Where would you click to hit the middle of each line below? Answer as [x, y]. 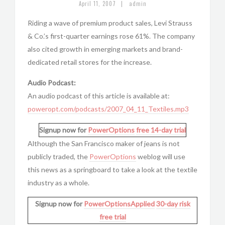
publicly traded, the [59, 156]
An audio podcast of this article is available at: [99, 96]
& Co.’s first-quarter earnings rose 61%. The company [111, 36]
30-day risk [173, 204]
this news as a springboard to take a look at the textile [113, 170]
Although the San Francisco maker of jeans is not [104, 143]
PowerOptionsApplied [119, 204]
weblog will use [161, 156]
